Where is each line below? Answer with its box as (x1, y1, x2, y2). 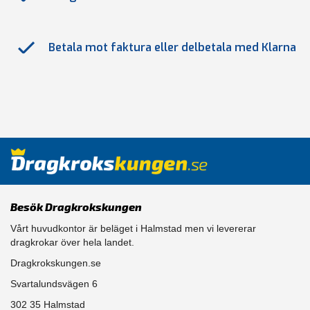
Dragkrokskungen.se (10, 257, 101, 269)
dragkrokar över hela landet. (10, 237, 134, 248)
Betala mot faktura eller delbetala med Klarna (48, 39, 296, 55)
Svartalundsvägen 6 (10, 278, 98, 290)
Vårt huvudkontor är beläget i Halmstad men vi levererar (10, 223, 256, 235)
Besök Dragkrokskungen (10, 200, 142, 214)
